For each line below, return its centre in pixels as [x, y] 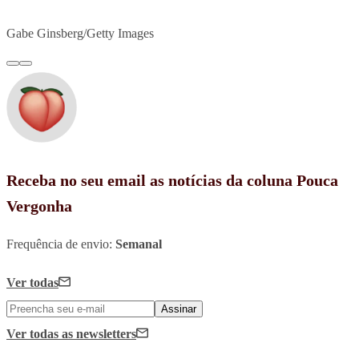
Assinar [179, 309]
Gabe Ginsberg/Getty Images [80, 33]
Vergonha [39, 206]
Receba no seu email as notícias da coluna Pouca [172, 180]
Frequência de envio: [61, 244]
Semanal [139, 244]
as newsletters [99, 333]
